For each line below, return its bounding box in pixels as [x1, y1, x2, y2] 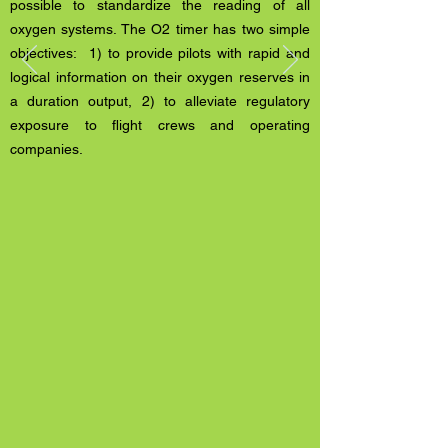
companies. [10, 141, 91, 157]
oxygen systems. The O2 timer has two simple [10, 21, 310, 37]
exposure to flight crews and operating [10, 117, 310, 133]
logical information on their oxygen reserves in [10, 69, 310, 85]
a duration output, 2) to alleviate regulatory [10, 93, 310, 109]
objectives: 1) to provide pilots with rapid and [10, 45, 310, 61]
